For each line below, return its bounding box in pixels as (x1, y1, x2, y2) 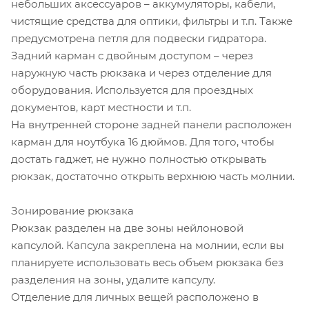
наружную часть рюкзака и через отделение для (11, 66, 272, 79)
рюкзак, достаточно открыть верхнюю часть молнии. (11, 169, 295, 183)
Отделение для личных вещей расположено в (11, 290, 259, 303)
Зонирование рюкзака (11, 203, 134, 217)
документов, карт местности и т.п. (11, 100, 191, 114)
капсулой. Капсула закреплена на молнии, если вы (11, 238, 284, 252)
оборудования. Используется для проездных (11, 83, 253, 97)
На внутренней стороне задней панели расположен (11, 117, 292, 131)
